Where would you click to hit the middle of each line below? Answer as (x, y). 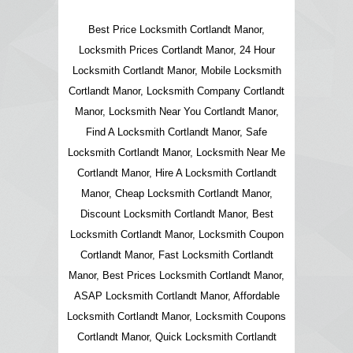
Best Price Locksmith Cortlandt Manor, (176, 29)
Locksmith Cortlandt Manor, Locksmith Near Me (176, 152)
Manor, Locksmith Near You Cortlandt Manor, (176, 111)
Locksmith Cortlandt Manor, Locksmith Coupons (176, 316)
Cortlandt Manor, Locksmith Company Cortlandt (176, 91)
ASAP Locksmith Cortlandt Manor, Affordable (176, 295)
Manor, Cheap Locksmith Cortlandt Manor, (176, 193)
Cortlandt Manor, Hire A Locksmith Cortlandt (176, 173)
